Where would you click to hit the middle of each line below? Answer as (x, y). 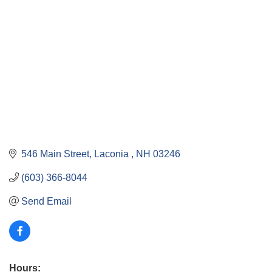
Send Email (46, 201)
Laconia (113, 154)
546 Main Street (55, 154)
